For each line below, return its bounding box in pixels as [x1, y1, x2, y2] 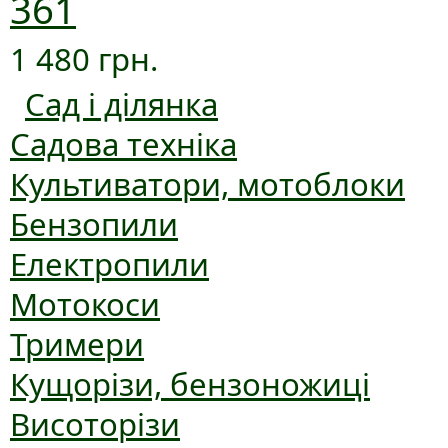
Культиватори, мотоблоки [10, 163, 405, 206]
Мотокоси [10, 283, 160, 326]
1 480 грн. [10, 38, 158, 81]
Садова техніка [10, 123, 237, 166]
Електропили [10, 243, 209, 286]
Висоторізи [10, 403, 180, 446]
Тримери [10, 323, 144, 366]
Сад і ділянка [25, 83, 218, 126]
